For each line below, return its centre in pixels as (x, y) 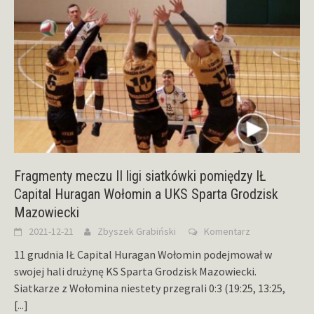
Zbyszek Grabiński (137, 232)
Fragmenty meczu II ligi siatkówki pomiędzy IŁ (140, 176)
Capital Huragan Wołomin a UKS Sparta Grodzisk (146, 194)
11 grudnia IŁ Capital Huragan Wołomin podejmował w (143, 255)
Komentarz (227, 232)
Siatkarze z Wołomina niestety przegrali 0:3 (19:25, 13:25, (150, 288)
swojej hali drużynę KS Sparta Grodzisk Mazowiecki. (135, 272)
